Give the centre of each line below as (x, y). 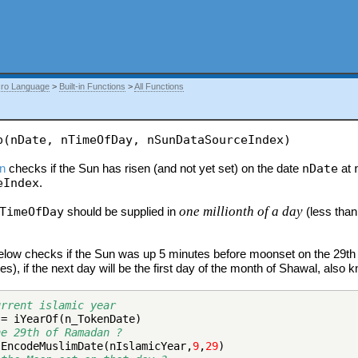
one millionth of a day (241, 212)
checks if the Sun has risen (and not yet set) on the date (154, 169)
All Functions (159, 87)
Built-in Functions (93, 87)
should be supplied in (122, 212)
